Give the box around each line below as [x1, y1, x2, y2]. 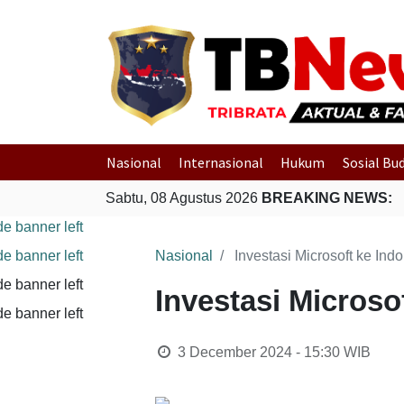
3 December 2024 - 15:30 [177, 344, 340, 360]
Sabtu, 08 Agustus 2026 [106, 190, 262, 206]
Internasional [179, 153, 264, 171]
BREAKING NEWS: [262, 190, 392, 206]
